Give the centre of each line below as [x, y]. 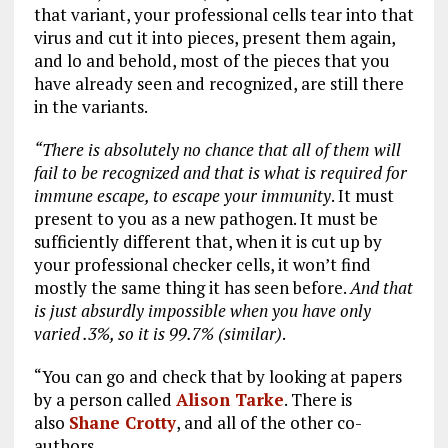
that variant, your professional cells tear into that [223, 14]
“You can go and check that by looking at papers [217, 376]
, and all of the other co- [268, 422]
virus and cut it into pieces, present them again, [214, 37]
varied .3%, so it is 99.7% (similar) [157, 333]
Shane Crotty [122, 422]
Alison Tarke [229, 399]
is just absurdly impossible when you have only [202, 310]
